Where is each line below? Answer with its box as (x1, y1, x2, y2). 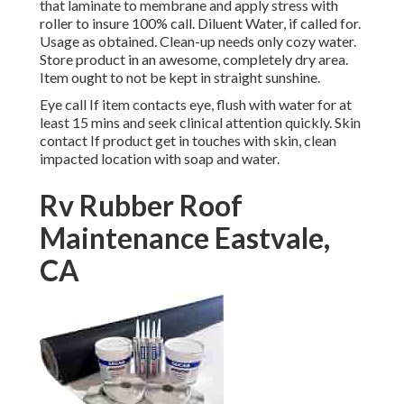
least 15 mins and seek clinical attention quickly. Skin (40, 114, 361, 132)
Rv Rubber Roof (40, 188, 243, 224)
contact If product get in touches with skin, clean (40, 132, 336, 150)
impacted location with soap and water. (40, 150, 280, 168)
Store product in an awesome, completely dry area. (40, 50, 348, 69)
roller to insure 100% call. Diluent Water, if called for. (40, 14, 361, 32)
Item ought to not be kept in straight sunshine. (40, 69, 320, 87)
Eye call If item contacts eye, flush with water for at (40, 96, 352, 114)
